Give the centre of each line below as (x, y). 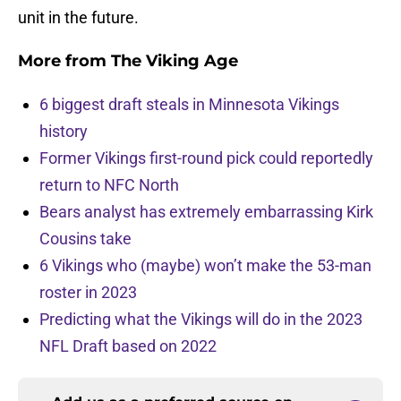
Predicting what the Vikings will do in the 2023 (201, 320)
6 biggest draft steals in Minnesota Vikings (189, 105)
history (64, 132)
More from (64, 61)
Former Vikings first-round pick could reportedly (206, 158)
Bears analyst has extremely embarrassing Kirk (206, 212)
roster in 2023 (88, 293)
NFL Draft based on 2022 (128, 346)
